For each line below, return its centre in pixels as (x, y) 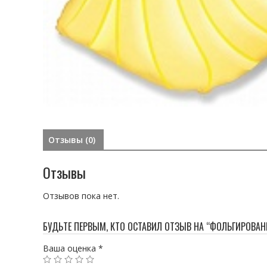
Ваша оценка (71, 248)
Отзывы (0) (72, 140)
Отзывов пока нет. (81, 195)
